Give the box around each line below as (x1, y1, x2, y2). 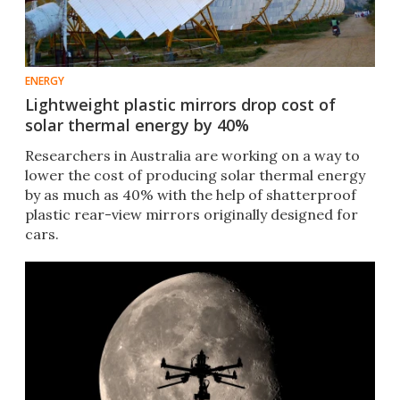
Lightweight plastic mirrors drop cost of (25, 94, 336, 116)
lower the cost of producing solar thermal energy (25, 166, 365, 185)
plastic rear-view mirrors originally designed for (25, 205, 358, 224)
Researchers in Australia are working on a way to (25, 146, 360, 165)
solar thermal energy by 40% (25, 114, 249, 137)
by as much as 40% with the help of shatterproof (25, 186, 356, 204)
